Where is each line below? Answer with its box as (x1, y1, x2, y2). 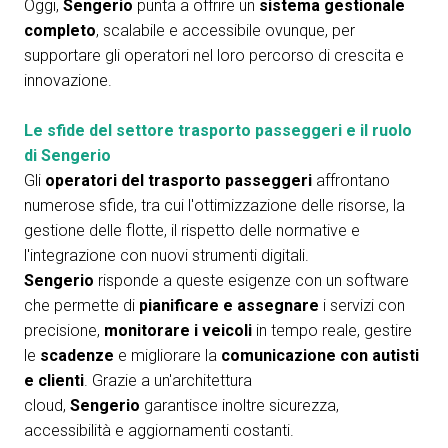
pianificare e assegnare (139, 296, 319, 315)
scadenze (40, 346, 114, 365)
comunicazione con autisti (221, 346, 419, 365)
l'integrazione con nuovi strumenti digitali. (24, 246, 309, 265)
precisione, (24, 321, 104, 340)
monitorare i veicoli (104, 321, 252, 340)
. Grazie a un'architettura (84, 371, 252, 390)
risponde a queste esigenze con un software (94, 271, 409, 290)
